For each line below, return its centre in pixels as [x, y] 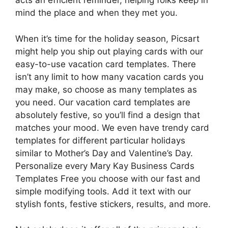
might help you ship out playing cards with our [109, 51]
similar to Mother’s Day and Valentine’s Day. [104, 153]
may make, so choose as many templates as [106, 89]
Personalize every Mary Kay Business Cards [105, 166]
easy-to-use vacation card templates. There [106, 64]
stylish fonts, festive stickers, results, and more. [113, 204]
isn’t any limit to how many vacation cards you [109, 77]
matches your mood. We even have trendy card [112, 127]
